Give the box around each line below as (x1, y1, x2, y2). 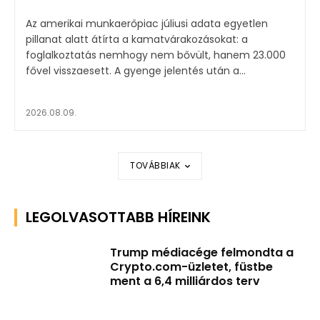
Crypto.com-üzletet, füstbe (110, 258, 274, 275)
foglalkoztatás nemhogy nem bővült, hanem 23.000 (26, 48, 286, 63)
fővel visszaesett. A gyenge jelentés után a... (114, 64, 246, 79)
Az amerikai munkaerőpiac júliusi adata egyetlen (26, 16, 268, 31)
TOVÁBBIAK (130, 159, 181, 172)
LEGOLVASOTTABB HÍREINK (26, 206, 211, 227)
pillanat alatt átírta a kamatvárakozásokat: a (26, 32, 248, 47)
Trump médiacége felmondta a (110, 244, 294, 261)
